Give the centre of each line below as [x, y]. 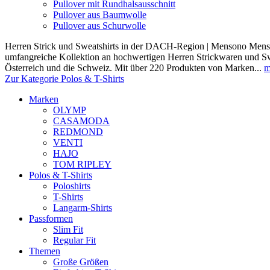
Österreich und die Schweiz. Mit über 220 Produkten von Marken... [134, 68]
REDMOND [78, 132]
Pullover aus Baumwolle [100, 15]
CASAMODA [81, 121]
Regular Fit [74, 240]
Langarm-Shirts [83, 208]
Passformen [51, 218]
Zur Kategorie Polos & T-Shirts [64, 79]
